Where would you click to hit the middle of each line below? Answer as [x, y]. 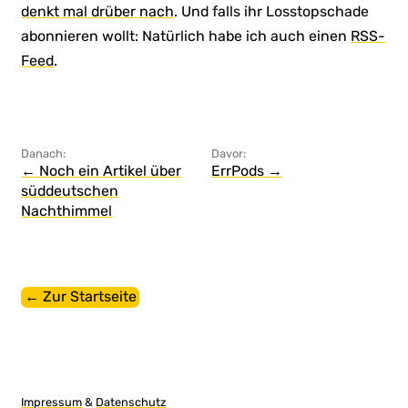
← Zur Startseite [80, 297]
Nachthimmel [67, 211]
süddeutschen [70, 191]
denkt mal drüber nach [98, 12]
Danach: [44, 154]
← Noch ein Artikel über [102, 171]
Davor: [228, 154]
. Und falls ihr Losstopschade [272, 12]
